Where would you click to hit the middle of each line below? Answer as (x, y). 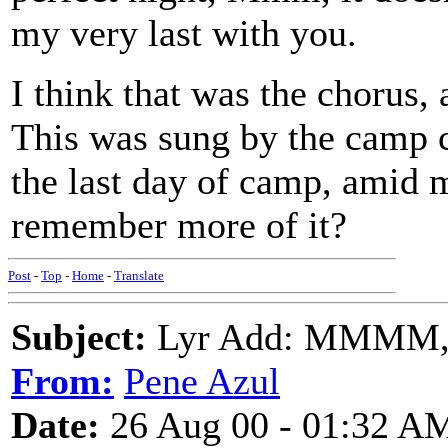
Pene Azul (202, 381)
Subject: (79, 337)
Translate (139, 275)
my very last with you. (184, 33)
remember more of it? (179, 225)
